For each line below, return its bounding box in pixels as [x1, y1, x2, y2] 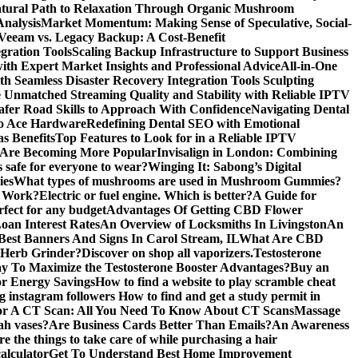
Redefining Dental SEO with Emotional [86, 117, 300, 130]
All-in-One [280, 59, 337, 73]
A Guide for [253, 189, 316, 202]
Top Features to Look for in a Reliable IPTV [55, 131, 296, 145]
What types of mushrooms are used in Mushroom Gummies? [14, 174, 341, 188]
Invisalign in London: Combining [157, 145, 337, 159]
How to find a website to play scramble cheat [95, 275, 336, 288]
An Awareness [272, 318, 349, 332]
